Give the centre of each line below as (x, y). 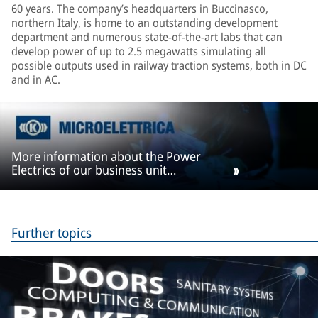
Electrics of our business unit (89, 170)
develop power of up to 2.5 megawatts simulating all (139, 51)
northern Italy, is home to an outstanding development (144, 23)
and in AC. (36, 79)
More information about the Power (106, 157)
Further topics (51, 233)
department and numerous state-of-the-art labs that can (147, 37)
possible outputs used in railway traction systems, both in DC (159, 65)
